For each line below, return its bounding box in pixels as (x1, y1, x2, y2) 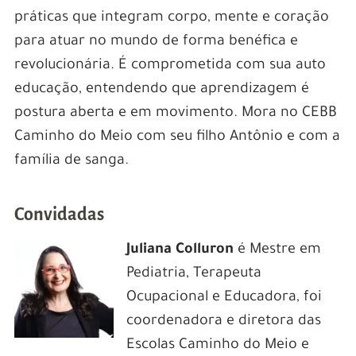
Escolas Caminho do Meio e (126, 337, 309, 354)
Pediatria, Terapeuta (126, 265, 261, 282)
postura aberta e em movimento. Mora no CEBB (14, 105, 337, 122)
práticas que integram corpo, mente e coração (14, 10, 329, 26)
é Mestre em (237, 242, 321, 258)
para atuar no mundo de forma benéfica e (14, 33, 298, 50)
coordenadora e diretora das (126, 313, 321, 330)
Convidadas (14, 204, 104, 224)
